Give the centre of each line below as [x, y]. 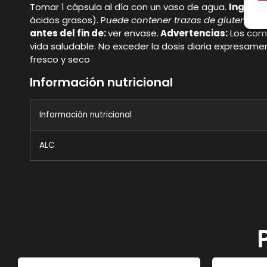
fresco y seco [60, 59]
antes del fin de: [69, 33]
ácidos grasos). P [68, 20]
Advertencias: [193, 33]
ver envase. [133, 33]
